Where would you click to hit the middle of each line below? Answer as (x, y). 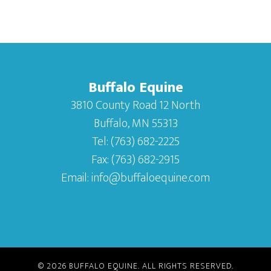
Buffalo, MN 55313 (135, 123)
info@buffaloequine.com (151, 178)
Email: (76, 178)
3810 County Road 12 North (135, 105)
